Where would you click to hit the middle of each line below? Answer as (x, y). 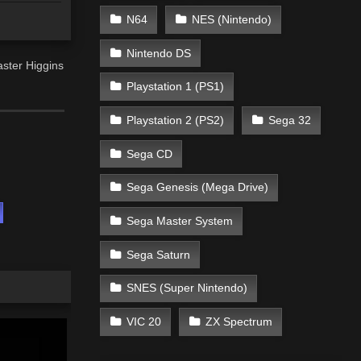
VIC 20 (143, 322)
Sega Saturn (158, 254)
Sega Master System (179, 220)
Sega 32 (289, 120)
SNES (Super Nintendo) (187, 288)
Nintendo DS (158, 53)
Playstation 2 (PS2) (175, 120)
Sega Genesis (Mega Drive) (197, 187)
